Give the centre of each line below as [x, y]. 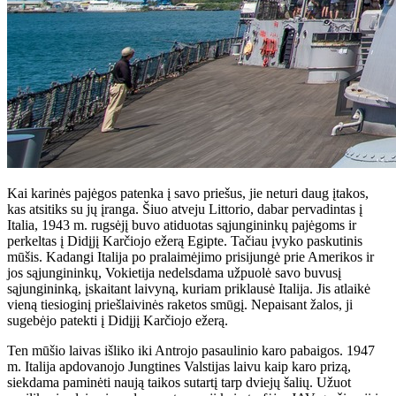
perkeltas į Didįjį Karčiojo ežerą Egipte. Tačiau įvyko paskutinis [185, 240]
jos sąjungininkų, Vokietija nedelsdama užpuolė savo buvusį [174, 272]
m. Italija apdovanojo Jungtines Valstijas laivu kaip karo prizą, [179, 366]
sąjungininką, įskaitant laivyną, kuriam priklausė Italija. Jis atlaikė [189, 288]
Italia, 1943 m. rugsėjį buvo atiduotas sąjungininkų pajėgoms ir [182, 225]
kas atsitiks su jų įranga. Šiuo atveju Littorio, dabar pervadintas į [185, 209]
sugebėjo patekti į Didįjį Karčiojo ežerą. [118, 320]
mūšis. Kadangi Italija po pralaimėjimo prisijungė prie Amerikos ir [190, 256]
